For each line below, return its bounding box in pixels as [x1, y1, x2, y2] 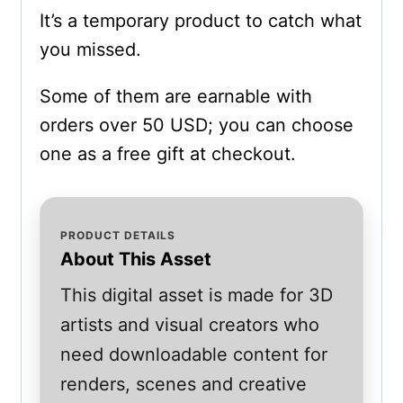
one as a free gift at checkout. [39, 143, 296, 166]
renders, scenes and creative [60, 372, 308, 395]
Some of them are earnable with [39, 85, 312, 108]
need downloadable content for [60, 343, 328, 365]
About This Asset [60, 248, 212, 271]
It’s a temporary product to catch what [39, 10, 362, 32]
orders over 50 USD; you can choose [39, 114, 354, 137]
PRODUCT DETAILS [60, 228, 175, 242]
